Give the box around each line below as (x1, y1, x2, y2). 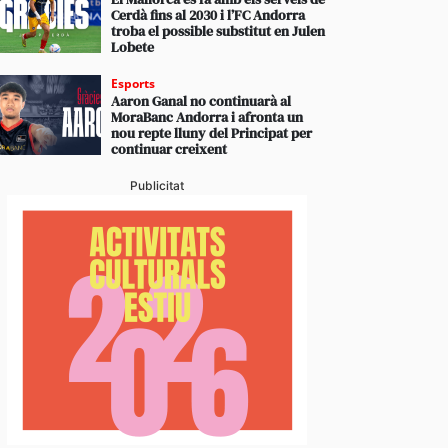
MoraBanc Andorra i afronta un (111, 107, 304, 127)
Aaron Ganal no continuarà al (111, 91, 292, 111)
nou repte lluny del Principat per (111, 123, 313, 143)
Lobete (111, 37, 155, 57)
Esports (111, 75, 156, 92)
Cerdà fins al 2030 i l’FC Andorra (111, 5, 306, 25)
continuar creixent (111, 139, 228, 159)
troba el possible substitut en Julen (111, 21, 326, 41)
